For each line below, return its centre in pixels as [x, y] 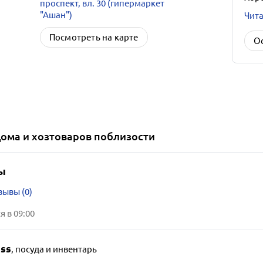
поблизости [123, 136]
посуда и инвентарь [56, 249]
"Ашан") [56, 15]
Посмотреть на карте [94, 37]
